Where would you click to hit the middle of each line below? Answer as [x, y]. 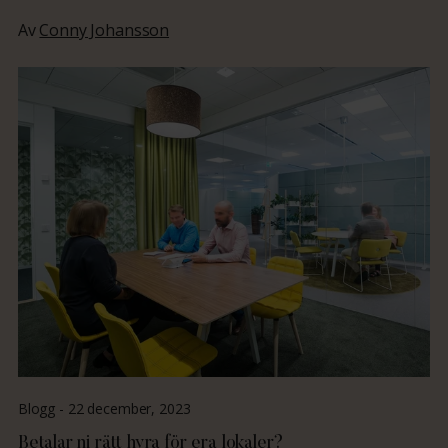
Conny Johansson [104, 30]
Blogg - [42, 409]
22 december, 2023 [129, 409]
